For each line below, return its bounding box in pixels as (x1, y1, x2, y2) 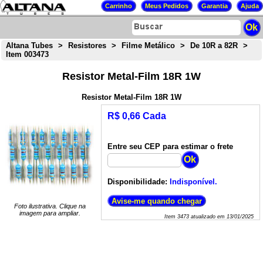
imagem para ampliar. (19, 210, 80, 217)
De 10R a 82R (190, 41, 238, 50)
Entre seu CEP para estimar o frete (107, 142, 233, 151)
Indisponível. (169, 177, 217, 187)
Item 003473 (5, 50, 49, 59)
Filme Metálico (121, 41, 175, 50)
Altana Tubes (5, 41, 53, 50)
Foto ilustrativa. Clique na (14, 203, 86, 210)
